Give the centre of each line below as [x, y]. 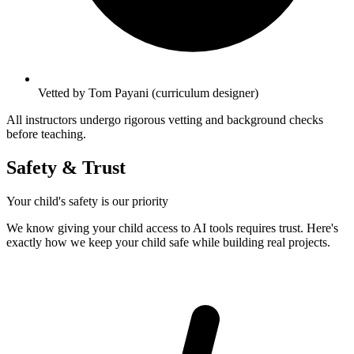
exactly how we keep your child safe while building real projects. [168, 242]
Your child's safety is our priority [87, 201]
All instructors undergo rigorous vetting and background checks [165, 119]
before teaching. [46, 134]
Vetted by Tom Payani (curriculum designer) [148, 92]
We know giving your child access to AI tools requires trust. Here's [172, 228]
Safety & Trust [66, 167]
